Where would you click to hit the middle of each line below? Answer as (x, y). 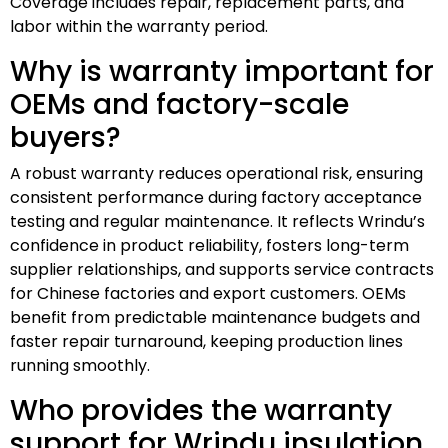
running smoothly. (80, 365)
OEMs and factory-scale (179, 104)
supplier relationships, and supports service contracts (222, 269)
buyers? (65, 137)
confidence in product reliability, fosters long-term (209, 245)
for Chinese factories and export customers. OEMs (208, 293)
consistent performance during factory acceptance (216, 197)
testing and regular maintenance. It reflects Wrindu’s (217, 221)
